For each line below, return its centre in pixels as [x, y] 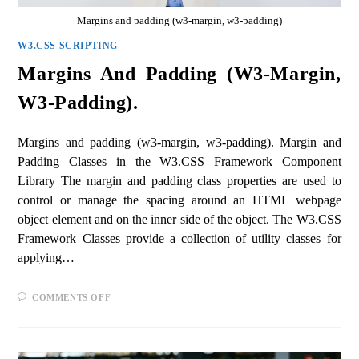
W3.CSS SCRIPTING [68, 45]
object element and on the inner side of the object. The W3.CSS [179, 219]
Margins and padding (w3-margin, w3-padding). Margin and [179, 142]
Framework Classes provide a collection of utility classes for [179, 238]
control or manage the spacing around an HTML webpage [179, 200]
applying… [46, 257]
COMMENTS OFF [72, 297]
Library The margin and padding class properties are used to [179, 180]
